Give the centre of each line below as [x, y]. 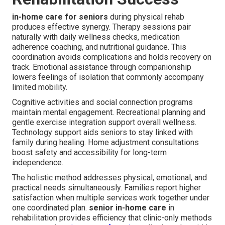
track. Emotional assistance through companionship [102, 67]
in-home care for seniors [60, 17]
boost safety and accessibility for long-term [89, 152]
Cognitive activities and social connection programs [102, 102]
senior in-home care [128, 207]
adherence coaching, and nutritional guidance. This [99, 47]
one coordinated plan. [50, 207]
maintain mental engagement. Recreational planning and [109, 112]
